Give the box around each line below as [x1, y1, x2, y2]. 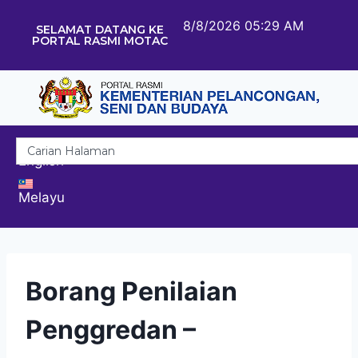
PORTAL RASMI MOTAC [31, 34, 168, 48]
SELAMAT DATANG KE [35, 22, 164, 37]
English [18, 152, 64, 169]
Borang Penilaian [26, 275, 237, 307]
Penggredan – [26, 313, 196, 345]
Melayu [18, 189, 65, 205]
